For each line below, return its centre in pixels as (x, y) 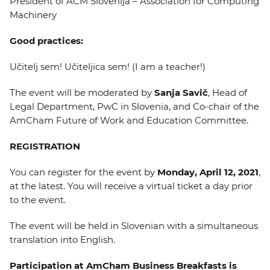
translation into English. (62, 240)
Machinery (33, 15)
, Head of (228, 93)
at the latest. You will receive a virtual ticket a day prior (131, 186)
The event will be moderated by (82, 93)
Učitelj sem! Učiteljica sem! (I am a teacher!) (108, 67)
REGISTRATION (45, 146)
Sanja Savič (181, 93)
